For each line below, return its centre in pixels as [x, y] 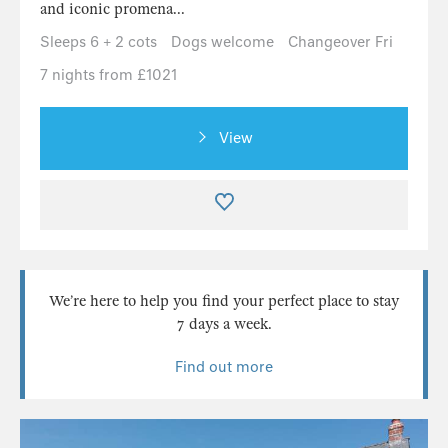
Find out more [224, 367]
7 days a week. [224, 324]
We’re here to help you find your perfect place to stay [224, 301]
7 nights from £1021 [108, 75]
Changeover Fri [340, 42]
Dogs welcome [222, 42]
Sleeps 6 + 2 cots [98, 42]
